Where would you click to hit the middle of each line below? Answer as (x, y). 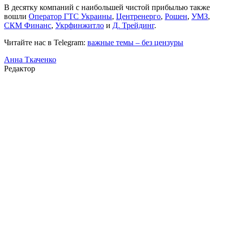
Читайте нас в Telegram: (45, 42)
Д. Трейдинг (133, 25)
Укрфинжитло (80, 25)
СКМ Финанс (28, 25)
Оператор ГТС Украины (70, 16)
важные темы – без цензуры (135, 42)
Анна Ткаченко (30, 59)
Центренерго (138, 16)
